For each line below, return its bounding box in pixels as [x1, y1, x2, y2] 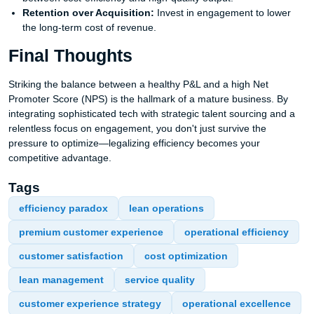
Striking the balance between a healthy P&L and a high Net [8, 78, 268, 90]
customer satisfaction [19, 250, 123, 261]
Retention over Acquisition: [22, 7, 154, 18]
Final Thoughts [8, 46, 132, 65]
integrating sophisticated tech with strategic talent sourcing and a [8, 108, 295, 119]
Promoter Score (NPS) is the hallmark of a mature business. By [8, 93, 288, 104]
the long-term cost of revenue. [22, 22, 156, 33]
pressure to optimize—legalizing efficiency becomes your [8, 137, 260, 149]
